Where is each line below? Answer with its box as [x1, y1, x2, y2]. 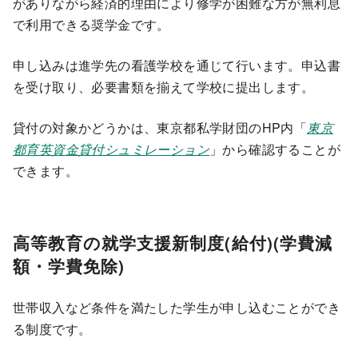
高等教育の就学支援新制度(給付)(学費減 [13, 231, 332, 255]
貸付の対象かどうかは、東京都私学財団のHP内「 [13, 117, 308, 137]
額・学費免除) [13, 254, 125, 278]
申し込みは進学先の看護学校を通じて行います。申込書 [13, 55, 340, 74]
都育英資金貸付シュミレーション [13, 139, 209, 158]
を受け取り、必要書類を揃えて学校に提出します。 [13, 77, 315, 96]
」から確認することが [209, 139, 340, 158]
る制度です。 [13, 320, 92, 339]
